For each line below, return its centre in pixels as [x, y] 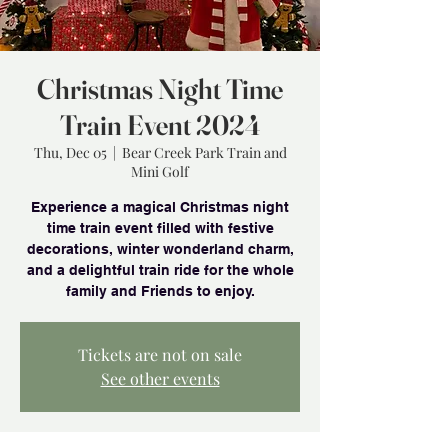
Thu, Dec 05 [70, 152]
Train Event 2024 [160, 125]
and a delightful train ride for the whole [160, 270]
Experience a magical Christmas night [160, 207]
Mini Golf [160, 171]
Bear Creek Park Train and [204, 152]
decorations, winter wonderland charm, [160, 249]
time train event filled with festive [160, 228]
